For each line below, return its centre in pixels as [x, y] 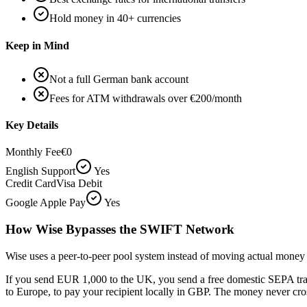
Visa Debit [79, 184]
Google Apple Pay [46, 203]
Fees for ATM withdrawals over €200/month [146, 98]
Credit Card [31, 184]
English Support [40, 171]
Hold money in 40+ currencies [115, 19]
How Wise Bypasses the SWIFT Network [120, 230]
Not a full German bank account [119, 79]
